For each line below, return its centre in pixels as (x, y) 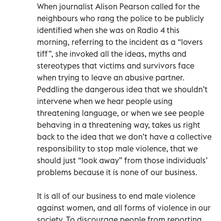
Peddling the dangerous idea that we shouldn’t (122, 89)
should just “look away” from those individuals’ (122, 160)
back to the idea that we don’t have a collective (124, 136)
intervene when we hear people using (105, 101)
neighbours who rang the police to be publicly (120, 18)
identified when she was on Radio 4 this (108, 30)
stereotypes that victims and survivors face (116, 65)
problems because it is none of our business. (117, 172)
